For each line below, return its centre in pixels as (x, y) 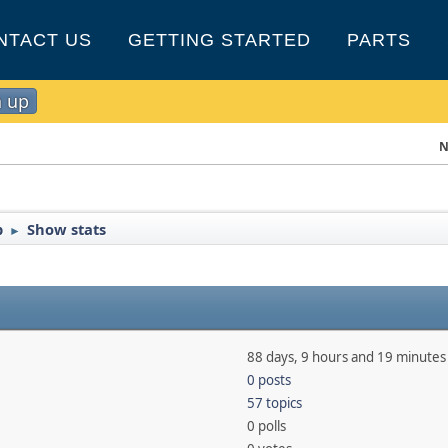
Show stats (67, 229)
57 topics (274, 403)
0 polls (266, 426)
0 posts (268, 380)
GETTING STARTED (220, 40)
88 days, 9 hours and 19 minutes (346, 357)
